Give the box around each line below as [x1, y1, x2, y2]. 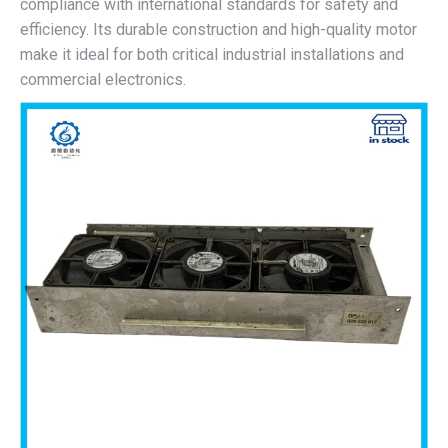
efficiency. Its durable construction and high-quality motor [20, 20, 417, 39]
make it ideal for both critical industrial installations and [20, 45, 404, 64]
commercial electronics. [20, 70, 186, 89]
